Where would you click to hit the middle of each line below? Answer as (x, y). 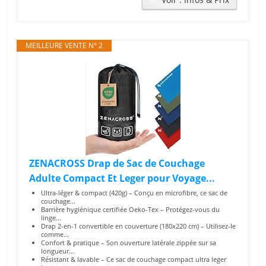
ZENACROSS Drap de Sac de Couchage (117, 163)
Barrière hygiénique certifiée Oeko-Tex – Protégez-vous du (131, 209)
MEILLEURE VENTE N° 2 (64, 45)
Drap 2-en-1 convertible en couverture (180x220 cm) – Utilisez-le (139, 226)
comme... (55, 234)
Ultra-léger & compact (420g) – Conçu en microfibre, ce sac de (134, 193)
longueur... (58, 251)
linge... (51, 218)
